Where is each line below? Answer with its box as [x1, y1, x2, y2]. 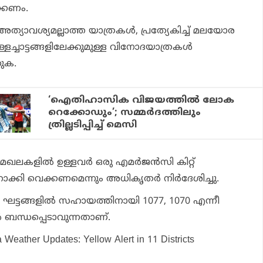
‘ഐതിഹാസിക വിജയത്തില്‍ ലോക [48, 95, 235, 107]
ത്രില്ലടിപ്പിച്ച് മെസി [48, 119, 137, 131]
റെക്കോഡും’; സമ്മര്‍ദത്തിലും [48, 107, 201, 119]
